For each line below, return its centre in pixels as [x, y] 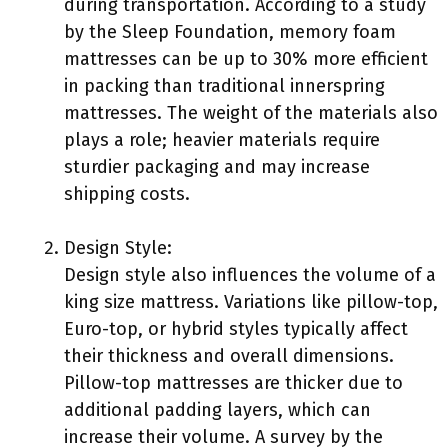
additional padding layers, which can [217, 410]
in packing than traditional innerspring [224, 86]
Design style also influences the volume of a [250, 275]
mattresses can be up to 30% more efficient [246, 59]
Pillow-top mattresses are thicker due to [233, 383]
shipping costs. [127, 194]
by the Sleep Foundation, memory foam [230, 32]
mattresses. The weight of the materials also [251, 113]
